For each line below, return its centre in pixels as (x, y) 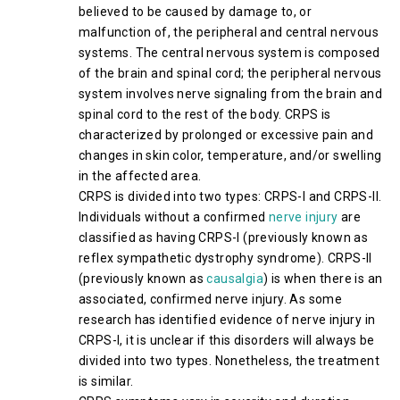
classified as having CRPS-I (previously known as (224, 237)
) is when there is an (323, 279)
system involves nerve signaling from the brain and (230, 94)
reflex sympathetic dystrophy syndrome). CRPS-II (225, 258)
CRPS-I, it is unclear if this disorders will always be (227, 340)
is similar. (106, 381)
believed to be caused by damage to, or (196, 12)
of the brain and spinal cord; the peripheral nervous (230, 73)
